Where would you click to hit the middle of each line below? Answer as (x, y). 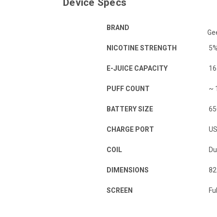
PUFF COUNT (128, 88)
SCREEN (120, 190)
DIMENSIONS (128, 170)
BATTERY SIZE (130, 109)
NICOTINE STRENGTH (142, 48)
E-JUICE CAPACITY (137, 68)
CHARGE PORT (130, 129)
